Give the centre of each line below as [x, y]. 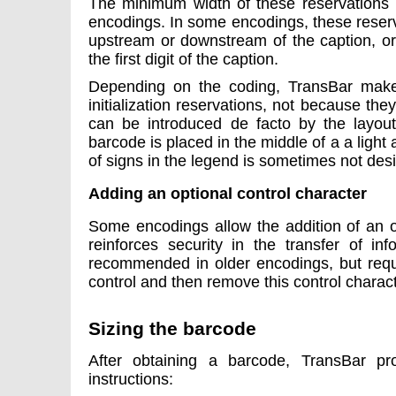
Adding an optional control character [228, 193]
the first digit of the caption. [183, 59]
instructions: [131, 379]
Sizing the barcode [172, 328]
